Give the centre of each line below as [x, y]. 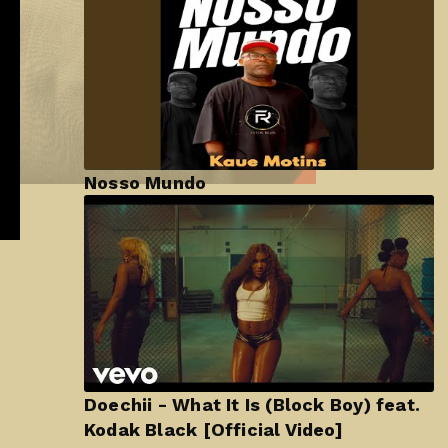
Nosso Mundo [145, 183]
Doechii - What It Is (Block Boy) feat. [252, 405]
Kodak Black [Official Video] [213, 430]
